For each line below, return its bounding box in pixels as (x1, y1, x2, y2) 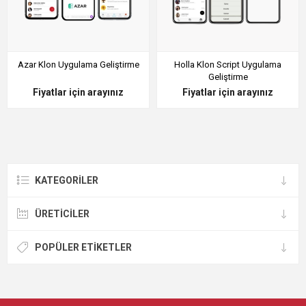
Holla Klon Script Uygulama (174, 59, 281, 70)
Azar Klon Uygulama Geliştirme (17, 59, 139, 70)
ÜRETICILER (35, 208, 89, 219)
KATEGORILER (35, 175, 98, 186)
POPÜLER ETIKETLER (35, 242, 132, 253)
